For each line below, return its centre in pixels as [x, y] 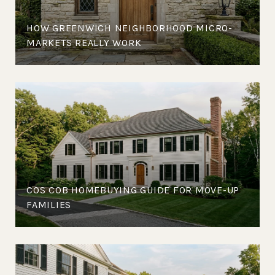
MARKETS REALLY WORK [84, 42]
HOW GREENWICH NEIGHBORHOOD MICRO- [130, 28]
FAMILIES [49, 204]
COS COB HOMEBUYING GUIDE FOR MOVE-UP [133, 190]
